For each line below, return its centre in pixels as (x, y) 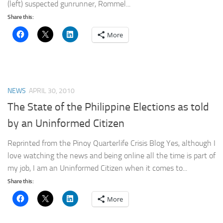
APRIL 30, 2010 (52, 91)
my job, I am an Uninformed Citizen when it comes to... (97, 168)
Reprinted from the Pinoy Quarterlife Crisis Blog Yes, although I (111, 143)
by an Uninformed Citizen (66, 123)
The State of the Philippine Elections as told (108, 107)
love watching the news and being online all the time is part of (111, 155)
